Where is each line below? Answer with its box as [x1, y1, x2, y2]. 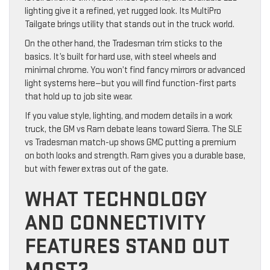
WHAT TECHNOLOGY [25, 187, 207, 213]
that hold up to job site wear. [25, 91, 133, 103]
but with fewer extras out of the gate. [25, 163, 168, 175]
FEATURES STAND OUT [25, 234, 230, 260]
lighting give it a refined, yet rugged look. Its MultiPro [25, 5, 221, 17]
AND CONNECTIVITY [25, 210, 206, 237]
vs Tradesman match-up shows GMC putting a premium [25, 137, 236, 149]
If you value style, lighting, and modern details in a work [25, 110, 233, 122]
